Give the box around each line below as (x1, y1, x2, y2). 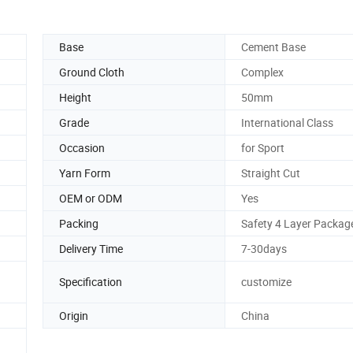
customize (241, 274, 292, 290)
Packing (59, 215, 98, 231)
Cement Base (241, 39, 306, 54)
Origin (59, 307, 88, 323)
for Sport (241, 139, 284, 155)
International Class (241, 114, 333, 130)
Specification (59, 274, 122, 290)
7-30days (241, 240, 287, 256)
